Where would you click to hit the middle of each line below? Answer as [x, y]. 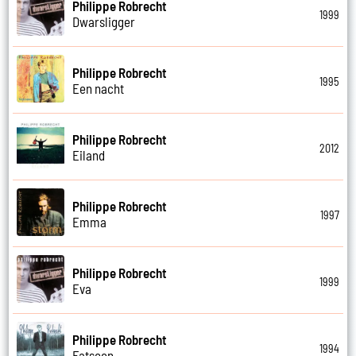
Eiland [89, 155]
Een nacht [99, 88]
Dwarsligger [104, 21]
